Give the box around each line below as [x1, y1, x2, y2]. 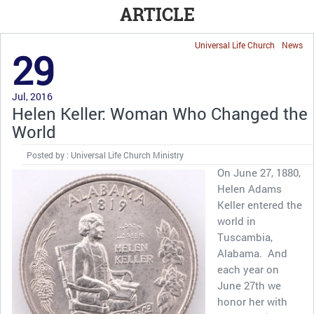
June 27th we [217, 278, 281, 292]
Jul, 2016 [12, 90, 53, 103]
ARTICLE [119, 3, 195, 26]
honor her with [217, 294, 287, 308]
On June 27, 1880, [217, 165, 301, 179]
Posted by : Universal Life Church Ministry [26, 149, 184, 161]
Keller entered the [217, 198, 302, 212]
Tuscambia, [217, 230, 273, 244]
